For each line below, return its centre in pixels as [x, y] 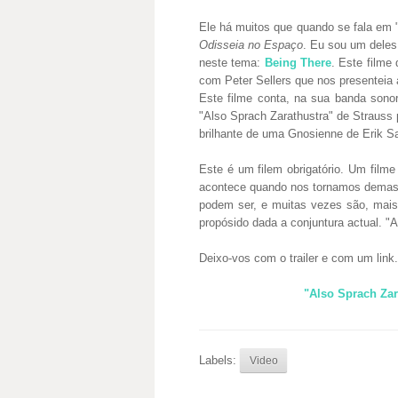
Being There [298, 63]
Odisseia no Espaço [251, 45]
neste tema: [232, 63]
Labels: [219, 361]
